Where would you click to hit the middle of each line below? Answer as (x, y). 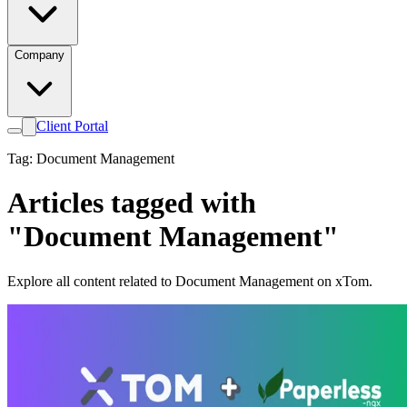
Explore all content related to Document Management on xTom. (190, 281)
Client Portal (72, 126)
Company (40, 55)
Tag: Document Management (91, 159)
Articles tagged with (132, 203)
